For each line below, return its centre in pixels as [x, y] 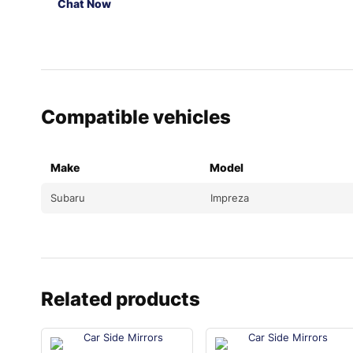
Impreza [229, 198]
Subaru [68, 198]
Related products [121, 299]
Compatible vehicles [136, 117]
